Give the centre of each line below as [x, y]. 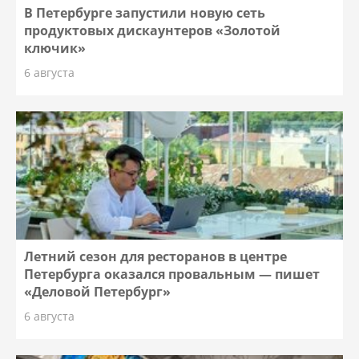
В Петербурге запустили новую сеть [145, 13]
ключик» [55, 48]
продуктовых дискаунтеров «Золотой [153, 31]
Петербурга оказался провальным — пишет [172, 274]
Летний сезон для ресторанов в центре [156, 257]
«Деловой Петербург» [98, 292]
